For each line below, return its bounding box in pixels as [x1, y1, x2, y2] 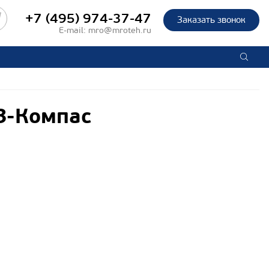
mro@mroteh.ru [88, 25, 151, 35]
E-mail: [59, 25, 88, 35]
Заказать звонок [177, 14, 246, 25]
